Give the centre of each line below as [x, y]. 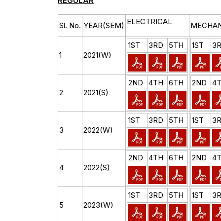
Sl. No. [70, 25]
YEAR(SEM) [104, 25]
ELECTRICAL [149, 21]
